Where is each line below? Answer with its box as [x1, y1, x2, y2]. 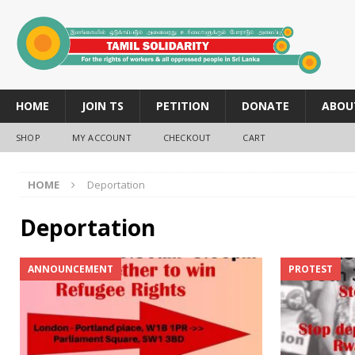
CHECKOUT [162, 131, 212, 143]
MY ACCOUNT [71, 131, 132, 143]
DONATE [242, 97, 289, 113]
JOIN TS [82, 97, 124, 113]
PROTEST [288, 261, 333, 276]
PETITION [156, 97, 209, 113]
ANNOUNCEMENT [28, 261, 113, 276]
